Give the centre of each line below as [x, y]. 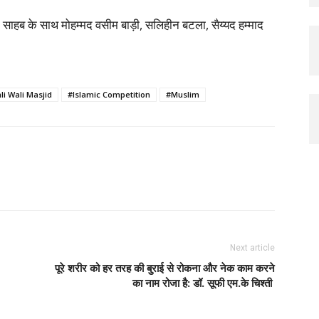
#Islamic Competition [109, 94]
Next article [252, 248]
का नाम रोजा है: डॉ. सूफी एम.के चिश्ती [204, 283]
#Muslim [183, 94]
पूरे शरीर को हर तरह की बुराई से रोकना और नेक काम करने [165, 268]
